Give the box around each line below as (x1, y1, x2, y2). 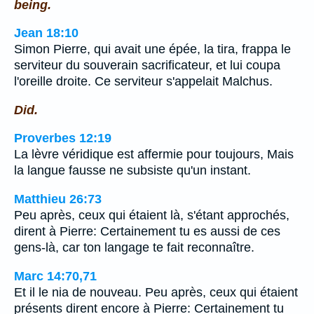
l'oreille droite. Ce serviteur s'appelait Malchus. (14, 74, 273, 89)
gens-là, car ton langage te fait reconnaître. (14, 240, 254, 254)
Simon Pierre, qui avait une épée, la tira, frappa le (14, 42, 291, 57)
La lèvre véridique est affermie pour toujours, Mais (14, 147, 294, 162)
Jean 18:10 (14, 26, 78, 41)
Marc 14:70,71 (14, 268, 97, 283)
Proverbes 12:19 (14, 131, 111, 146)
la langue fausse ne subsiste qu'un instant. (14, 163, 251, 178)
